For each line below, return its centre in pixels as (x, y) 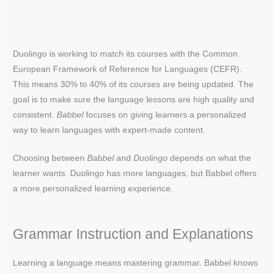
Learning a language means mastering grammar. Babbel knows (136, 263)
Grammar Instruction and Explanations (133, 234)
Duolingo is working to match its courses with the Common (126, 54)
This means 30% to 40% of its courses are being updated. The (133, 84)
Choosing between (50, 158)
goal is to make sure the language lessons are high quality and (134, 99)
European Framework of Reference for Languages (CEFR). (128, 69)
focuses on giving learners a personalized (165, 115)
